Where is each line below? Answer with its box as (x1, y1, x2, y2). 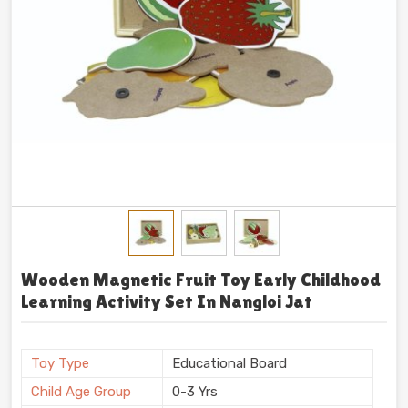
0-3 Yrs (172, 382, 218, 400)
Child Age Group (31, 382, 131, 400)
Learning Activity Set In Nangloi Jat (21, 291, 312, 312)
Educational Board (172, 354, 287, 372)
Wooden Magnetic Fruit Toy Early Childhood (21, 270, 381, 291)
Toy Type (31, 354, 89, 372)
